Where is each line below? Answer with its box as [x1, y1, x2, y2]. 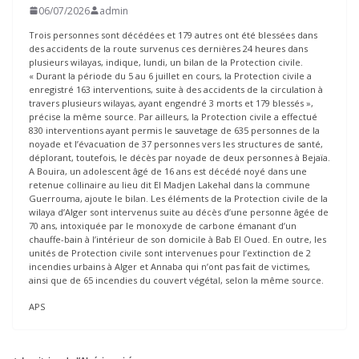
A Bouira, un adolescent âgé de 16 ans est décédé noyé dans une [29, 164, 307, 177]
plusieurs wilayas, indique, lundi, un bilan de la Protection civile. [29, 55, 303, 68]
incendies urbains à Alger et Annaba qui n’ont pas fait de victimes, [29, 260, 310, 272]
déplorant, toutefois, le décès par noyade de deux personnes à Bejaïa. [29, 151, 330, 163]
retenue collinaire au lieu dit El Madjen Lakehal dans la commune [29, 178, 310, 191]
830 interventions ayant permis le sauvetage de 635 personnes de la [29, 123, 320, 136]
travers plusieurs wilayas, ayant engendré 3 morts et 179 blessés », [29, 96, 313, 109]
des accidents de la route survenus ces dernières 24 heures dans [29, 42, 308, 54]
